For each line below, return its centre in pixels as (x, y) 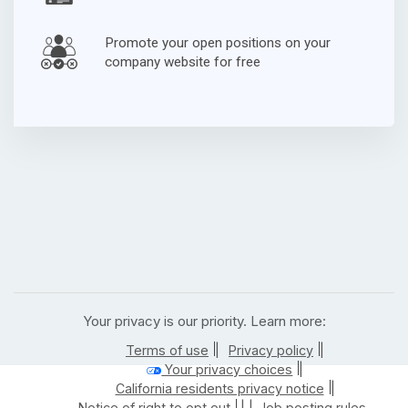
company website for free (183, 62)
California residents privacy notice (219, 388)
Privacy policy (271, 350)
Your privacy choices (227, 369)
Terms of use (167, 350)
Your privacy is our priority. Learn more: (204, 321)
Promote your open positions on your (218, 43)
